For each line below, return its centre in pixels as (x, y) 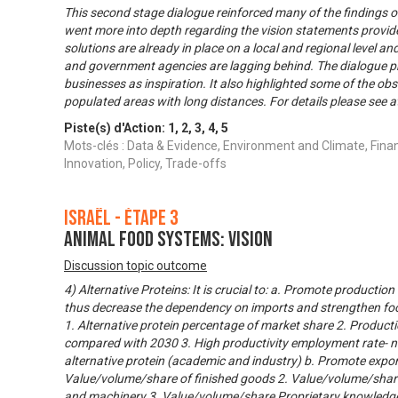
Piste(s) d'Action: (116, 128)
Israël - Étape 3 (121, 219)
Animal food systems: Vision (168, 240)
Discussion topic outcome (135, 266)
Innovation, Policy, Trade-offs (145, 164)
